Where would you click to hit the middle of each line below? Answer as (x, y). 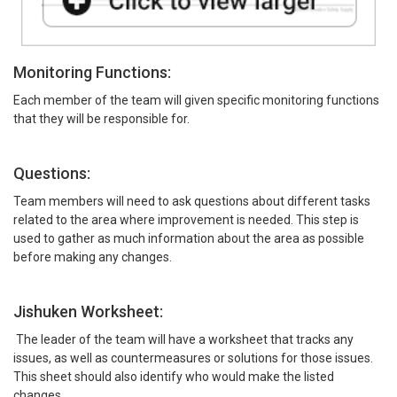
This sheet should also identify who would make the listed (174, 376)
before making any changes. (93, 257)
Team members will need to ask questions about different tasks (192, 201)
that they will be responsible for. (101, 118)
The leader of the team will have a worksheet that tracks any (183, 339)
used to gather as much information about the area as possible (189, 238)
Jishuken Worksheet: (88, 311)
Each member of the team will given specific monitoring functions (196, 100)
